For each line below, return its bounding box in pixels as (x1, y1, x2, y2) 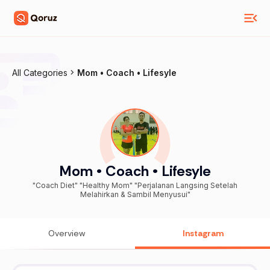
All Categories (12, 67, 67, 78)
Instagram (183, 228, 224, 239)
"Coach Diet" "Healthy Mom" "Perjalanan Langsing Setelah (33, 181, 237, 190)
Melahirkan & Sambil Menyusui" (80, 190, 190, 199)
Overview (48, 228, 86, 239)
